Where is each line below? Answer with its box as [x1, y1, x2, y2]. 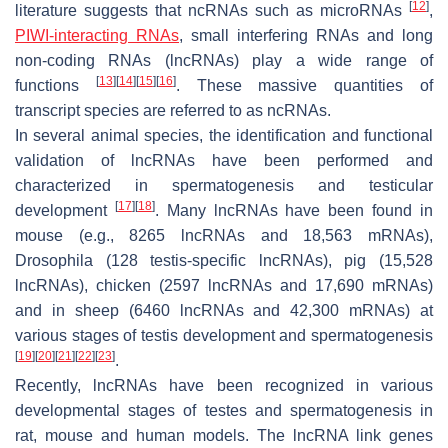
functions [15, 76, 96, 94]
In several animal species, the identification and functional [15, 126, 433, 144]
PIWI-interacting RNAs [15, 26, 179, 44]
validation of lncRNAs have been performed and [15, 151, 433, 169]
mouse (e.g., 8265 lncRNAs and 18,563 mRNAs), [15, 226, 433, 244]
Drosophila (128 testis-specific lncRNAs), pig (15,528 [15, 251, 433, 269]
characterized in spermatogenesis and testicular [15, 176, 433, 194]
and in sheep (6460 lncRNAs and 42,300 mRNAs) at [15, 301, 433, 319]
